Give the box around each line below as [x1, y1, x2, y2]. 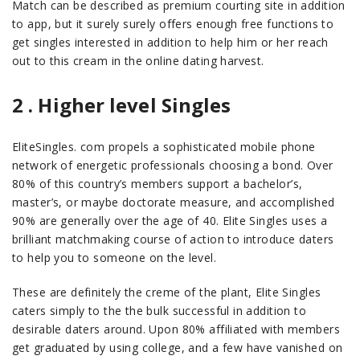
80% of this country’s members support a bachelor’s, [12, 176, 303, 191]
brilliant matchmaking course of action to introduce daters [12, 231, 334, 247]
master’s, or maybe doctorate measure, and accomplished [12, 194, 335, 210]
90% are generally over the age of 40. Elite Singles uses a [12, 213, 328, 228]
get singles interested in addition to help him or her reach [12, 35, 329, 50]
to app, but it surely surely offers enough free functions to [12, 16, 334, 31]
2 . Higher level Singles [12, 92, 231, 118]
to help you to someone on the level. [12, 250, 217, 265]
